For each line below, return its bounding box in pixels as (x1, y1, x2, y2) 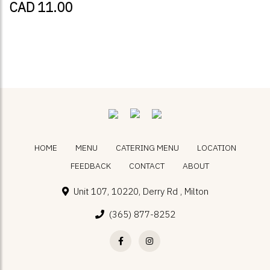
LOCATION (196, 142, 236, 153)
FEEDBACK (70, 160, 111, 171)
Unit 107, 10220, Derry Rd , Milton (73, 186, 209, 197)
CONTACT (128, 160, 165, 171)
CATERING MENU (115, 142, 179, 153)
